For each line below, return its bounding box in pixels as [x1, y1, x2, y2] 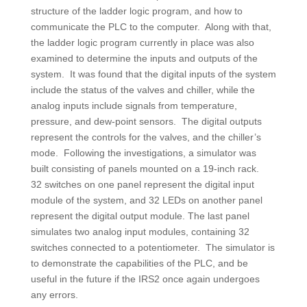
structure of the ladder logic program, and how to [30, 5, 243, 17]
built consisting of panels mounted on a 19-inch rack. [30, 163, 262, 175]
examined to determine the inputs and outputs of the [30, 53, 258, 64]
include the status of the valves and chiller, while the [30, 84, 255, 96]
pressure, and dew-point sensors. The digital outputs [30, 116, 262, 127]
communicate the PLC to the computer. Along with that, [30, 21, 271, 33]
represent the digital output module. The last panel [30, 210, 249, 222]
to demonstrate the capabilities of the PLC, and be [30, 258, 248, 269]
